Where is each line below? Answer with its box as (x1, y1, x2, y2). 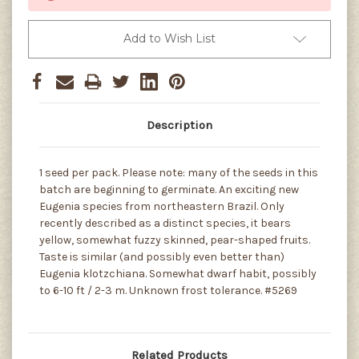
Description (147, 117, 212, 132)
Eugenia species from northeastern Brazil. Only (39, 199, 284, 213)
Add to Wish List (123, 30, 216, 46)
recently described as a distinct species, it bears (39, 216, 291, 230)
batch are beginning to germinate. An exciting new (39, 182, 299, 196)
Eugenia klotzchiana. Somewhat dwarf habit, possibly (39, 266, 317, 280)
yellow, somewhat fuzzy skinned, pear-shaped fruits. (39, 232, 310, 247)
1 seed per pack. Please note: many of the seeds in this (39, 165, 318, 179)
